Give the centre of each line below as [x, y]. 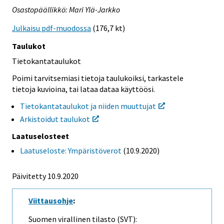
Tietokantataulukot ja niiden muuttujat [88, 106]
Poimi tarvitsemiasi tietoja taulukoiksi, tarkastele [98, 78]
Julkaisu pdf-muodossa [51, 28]
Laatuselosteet [40, 136]
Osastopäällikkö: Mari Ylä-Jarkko [66, 10]
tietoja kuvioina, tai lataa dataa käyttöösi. [83, 89]
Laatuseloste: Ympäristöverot [71, 151]
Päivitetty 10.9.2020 [45, 176]
